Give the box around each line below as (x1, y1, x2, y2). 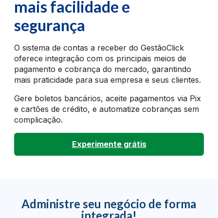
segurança (14, 16, 86, 35)
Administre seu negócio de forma (21, 197, 197, 211)
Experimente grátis (72, 139, 146, 149)
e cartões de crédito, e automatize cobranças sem (14, 104, 200, 114)
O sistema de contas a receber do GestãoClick (14, 43, 184, 53)
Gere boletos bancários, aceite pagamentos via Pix (14, 93, 201, 104)
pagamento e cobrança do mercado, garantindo (14, 64, 192, 74)
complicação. (14, 115, 63, 125)
